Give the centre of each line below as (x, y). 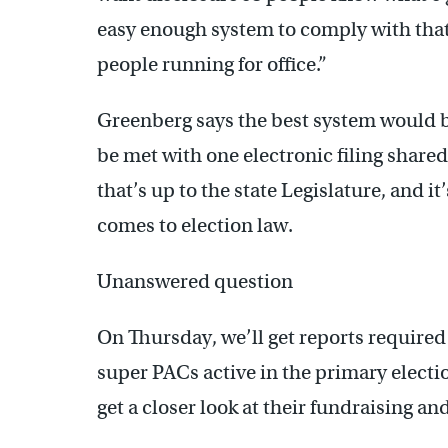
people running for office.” (212, 64)
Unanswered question (195, 281)
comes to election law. (195, 225)
